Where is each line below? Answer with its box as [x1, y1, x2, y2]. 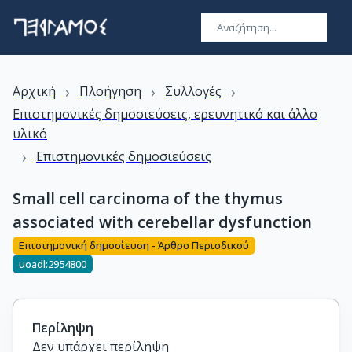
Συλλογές [165, 82, 222, 100]
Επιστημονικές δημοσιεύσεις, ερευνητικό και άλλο [13, 105, 317, 123]
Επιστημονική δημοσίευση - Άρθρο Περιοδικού [19, 238, 249, 253]
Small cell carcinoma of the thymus [13, 188, 283, 209]
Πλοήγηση [79, 82, 141, 100]
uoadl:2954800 [19, 256, 86, 271]
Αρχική [13, 82, 56, 100]
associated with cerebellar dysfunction [13, 211, 312, 233]
